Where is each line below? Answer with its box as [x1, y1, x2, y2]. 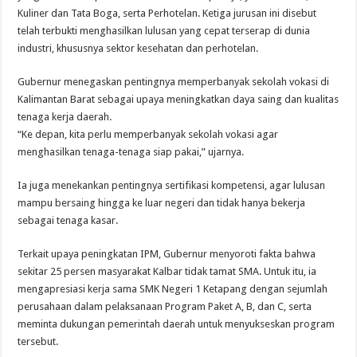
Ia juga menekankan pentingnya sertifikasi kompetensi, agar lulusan [18, 178, 326, 191]
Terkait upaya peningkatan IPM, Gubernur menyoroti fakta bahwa [18, 247, 316, 260]
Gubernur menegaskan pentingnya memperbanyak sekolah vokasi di [18, 75, 330, 88]
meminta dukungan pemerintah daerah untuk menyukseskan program [18, 317, 335, 330]
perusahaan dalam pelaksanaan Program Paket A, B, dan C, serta [18, 300, 312, 312]
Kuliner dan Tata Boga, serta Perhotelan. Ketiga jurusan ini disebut [18, 6, 317, 19]
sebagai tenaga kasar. [18, 214, 119, 226]
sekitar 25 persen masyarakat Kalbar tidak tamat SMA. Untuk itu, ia [18, 265, 317, 277]
